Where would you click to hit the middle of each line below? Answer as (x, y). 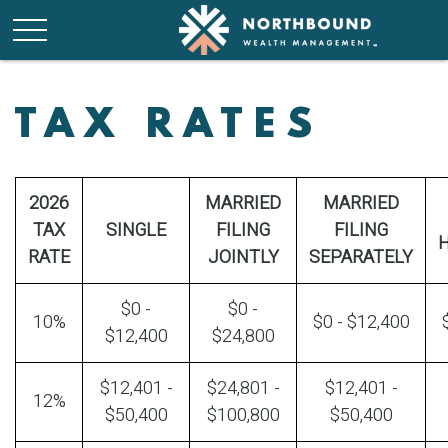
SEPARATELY (361, 257)
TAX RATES (168, 126)
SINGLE (136, 230)
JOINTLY (243, 257)
